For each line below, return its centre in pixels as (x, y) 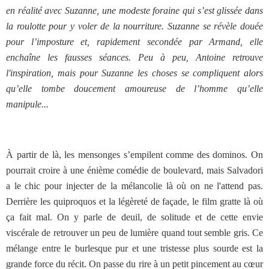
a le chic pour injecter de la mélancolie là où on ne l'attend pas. (134, 186)
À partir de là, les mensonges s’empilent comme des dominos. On (134, 155)
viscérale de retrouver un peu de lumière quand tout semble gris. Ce (134, 233)
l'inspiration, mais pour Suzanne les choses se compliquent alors (134, 73)
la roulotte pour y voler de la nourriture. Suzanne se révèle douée (134, 26)
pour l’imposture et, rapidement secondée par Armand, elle (134, 42)
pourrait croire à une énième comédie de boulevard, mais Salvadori (134, 170)
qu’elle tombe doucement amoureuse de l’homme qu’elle (134, 89)
